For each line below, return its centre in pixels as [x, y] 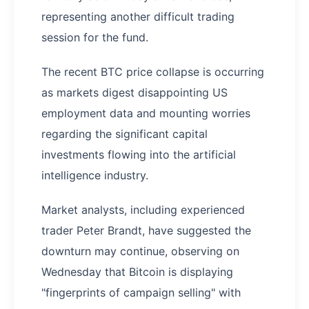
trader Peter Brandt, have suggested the [146, 230]
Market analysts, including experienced [143, 209]
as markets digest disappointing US [134, 92]
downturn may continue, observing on [140, 251]
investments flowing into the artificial [139, 154]
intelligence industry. [95, 175]
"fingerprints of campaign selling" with [141, 292]
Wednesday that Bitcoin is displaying [137, 271]
